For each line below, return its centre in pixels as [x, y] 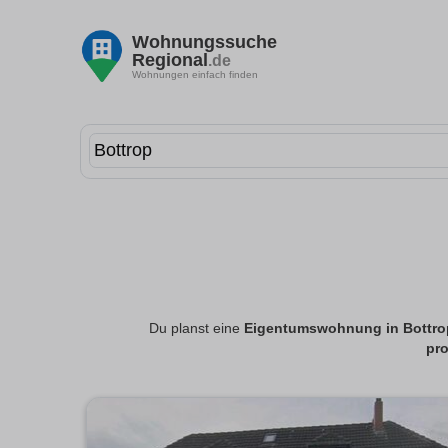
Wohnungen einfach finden [195, 74]
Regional [170, 59]
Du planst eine [196, 329]
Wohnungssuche [204, 41]
